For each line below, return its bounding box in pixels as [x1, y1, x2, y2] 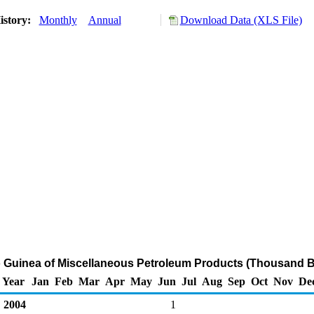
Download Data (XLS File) [179, 14, 302, 26]
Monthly [39, 14, 77, 26]
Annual [88, 14, 121, 26]
